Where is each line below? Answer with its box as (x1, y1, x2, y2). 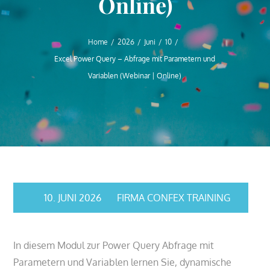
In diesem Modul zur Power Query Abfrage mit (13, 239, 215, 251)
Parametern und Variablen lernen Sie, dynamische (13, 256, 232, 268)
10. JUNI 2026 (44, 191, 102, 204)
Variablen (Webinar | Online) (88, 71, 182, 80)
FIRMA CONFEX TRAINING (117, 191, 231, 204)
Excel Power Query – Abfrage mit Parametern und (54, 54, 216, 63)
